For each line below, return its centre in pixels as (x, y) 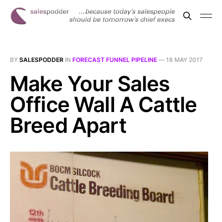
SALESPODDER (41, 60)
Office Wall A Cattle (104, 104)
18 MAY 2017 (184, 60)
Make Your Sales (90, 83)
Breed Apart (68, 125)
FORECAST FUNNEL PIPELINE (115, 60)
